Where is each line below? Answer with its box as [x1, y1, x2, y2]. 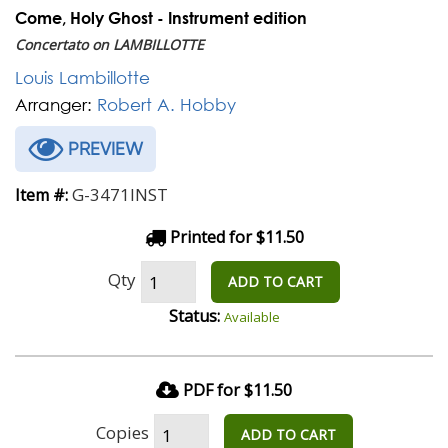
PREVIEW [63, 138, 143, 159]
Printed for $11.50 [165, 226, 304, 248]
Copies [95, 420, 149, 444]
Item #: [15, 184, 68, 206]
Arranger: [15, 94, 92, 115]
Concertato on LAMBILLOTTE [15, 35, 204, 54]
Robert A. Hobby [97, 94, 236, 115]
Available [223, 308, 280, 326]
